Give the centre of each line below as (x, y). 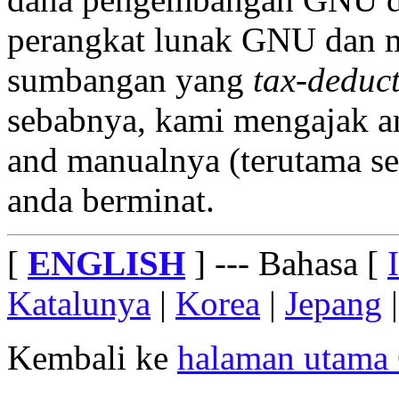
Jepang (334, 303)
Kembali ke (92, 357)
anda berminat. (111, 199)
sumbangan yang (130, 79)
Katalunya (79, 303)
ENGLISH (106, 263)
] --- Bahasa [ (286, 263)
